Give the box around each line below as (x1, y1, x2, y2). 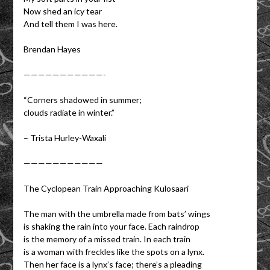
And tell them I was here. (23, 18, 118, 29)
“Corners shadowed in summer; (23, 94, 142, 105)
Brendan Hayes (23, 43, 81, 54)
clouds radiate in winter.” (23, 107, 115, 118)
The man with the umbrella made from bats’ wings (23, 208, 210, 219)
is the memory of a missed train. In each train (23, 233, 190, 244)
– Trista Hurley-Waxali (23, 132, 106, 143)
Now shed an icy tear (23, 5, 102, 16)
